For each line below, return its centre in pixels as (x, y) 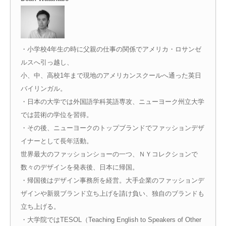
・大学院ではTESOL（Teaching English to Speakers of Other (111, 220)
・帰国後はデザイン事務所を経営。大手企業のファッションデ (112, 181)
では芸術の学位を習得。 (56, 115)
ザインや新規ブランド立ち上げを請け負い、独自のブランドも (112, 194)
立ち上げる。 (40, 207)
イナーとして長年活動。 (56, 141)
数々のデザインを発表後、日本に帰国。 (79, 167)
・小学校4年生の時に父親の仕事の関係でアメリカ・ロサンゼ (111, 49)
